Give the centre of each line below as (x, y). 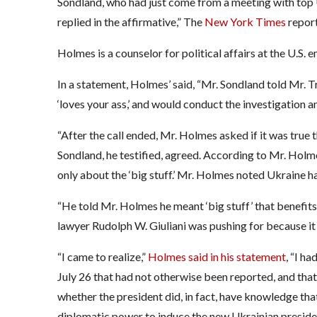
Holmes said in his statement (217, 257)
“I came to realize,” (102, 257)
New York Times (245, 22)
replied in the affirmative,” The (131, 22)
